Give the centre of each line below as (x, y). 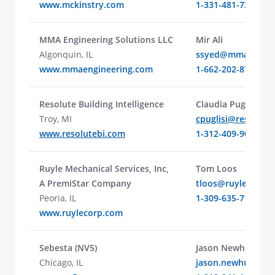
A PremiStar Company (85, 183)
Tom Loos (216, 168)
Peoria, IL (58, 198)
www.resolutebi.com (82, 134)
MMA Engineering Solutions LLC (106, 40)
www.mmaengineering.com (96, 69)
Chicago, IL (61, 262)
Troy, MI (56, 119)
